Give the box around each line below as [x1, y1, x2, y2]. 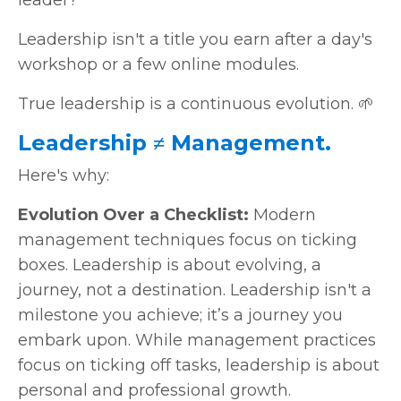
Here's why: [18, 165, 109, 185]
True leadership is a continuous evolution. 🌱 [18, 93, 374, 114]
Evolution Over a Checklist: [18, 204, 249, 225]
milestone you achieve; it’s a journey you [18, 304, 343, 325]
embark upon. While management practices [18, 329, 376, 350]
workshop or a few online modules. [18, 54, 299, 74]
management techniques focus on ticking [18, 229, 357, 250]
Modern [253, 204, 316, 225]
